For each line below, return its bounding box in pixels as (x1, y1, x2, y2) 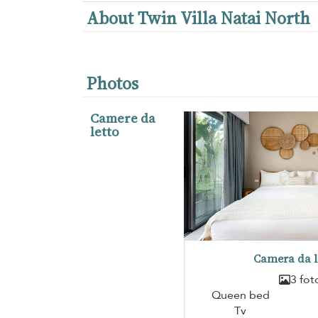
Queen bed (211, 287, 270, 304)
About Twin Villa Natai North (87, 6, 310, 30)
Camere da (90, 109, 155, 127)
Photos (87, 71, 138, 95)
